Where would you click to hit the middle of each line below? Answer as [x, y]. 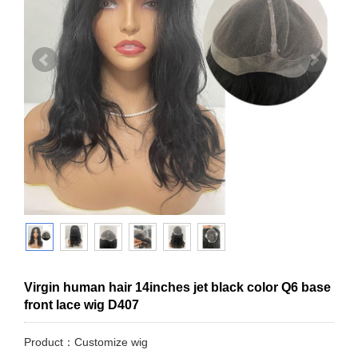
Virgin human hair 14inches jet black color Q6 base [177, 287]
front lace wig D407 [82, 305]
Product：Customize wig [86, 342]
